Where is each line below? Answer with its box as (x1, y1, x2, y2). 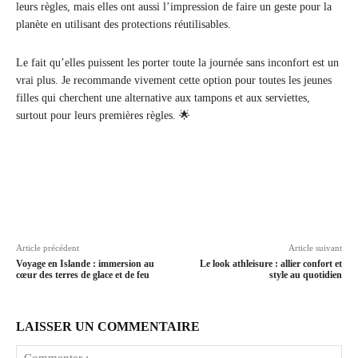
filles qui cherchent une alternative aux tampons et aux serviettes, (16, 92, 310, 105)
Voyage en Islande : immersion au (16, 258, 154, 270)
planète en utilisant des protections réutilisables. (16, 18, 231, 31)
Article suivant (288, 243, 342, 253)
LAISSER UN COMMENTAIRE (16, 320, 200, 334)
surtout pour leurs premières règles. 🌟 (16, 109, 190, 122)
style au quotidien (268, 269, 342, 281)
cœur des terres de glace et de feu (16, 269, 149, 281)
